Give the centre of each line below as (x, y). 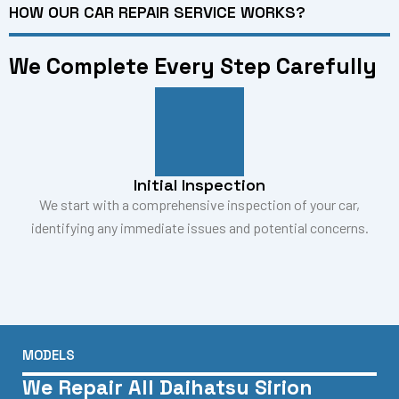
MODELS (49, 355)
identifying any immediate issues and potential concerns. (199, 228)
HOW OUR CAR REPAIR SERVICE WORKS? (157, 12)
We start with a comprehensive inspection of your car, (199, 205)
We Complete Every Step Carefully (193, 66)
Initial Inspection (199, 185)
